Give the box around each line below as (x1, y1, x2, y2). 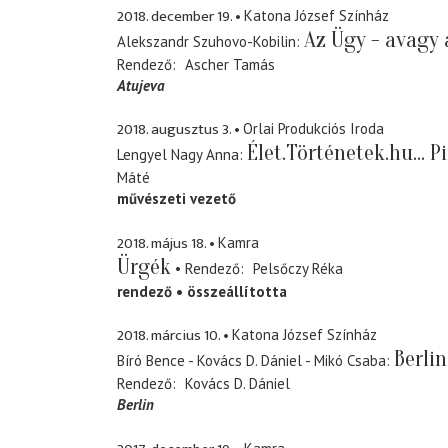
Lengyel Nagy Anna (117, 145, 239, 165)
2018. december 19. (117, 3, 232, 29)
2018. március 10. (117, 323, 220, 349)
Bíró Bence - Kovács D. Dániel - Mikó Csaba (117, 351, 386, 371)
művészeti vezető (117, 189, 236, 209)
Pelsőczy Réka (252, 258, 343, 278)
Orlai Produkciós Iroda (243, 119, 384, 139)
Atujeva (117, 75, 165, 95)
